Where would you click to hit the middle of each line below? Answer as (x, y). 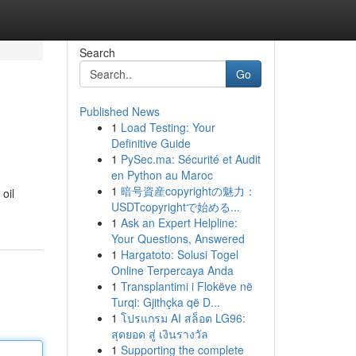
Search (97, 52)
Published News (119, 111)
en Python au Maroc (162, 175)
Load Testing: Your (168, 127)
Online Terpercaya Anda (172, 270)
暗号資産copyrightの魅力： (188, 191)
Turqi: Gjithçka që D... (165, 302)
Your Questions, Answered (178, 238)
